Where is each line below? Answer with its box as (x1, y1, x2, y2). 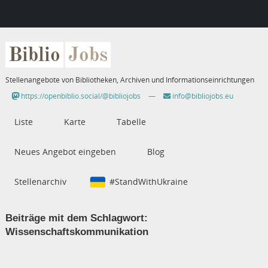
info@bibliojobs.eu (170, 91, 233, 102)
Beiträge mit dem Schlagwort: (5, 212, 148, 224)
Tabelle (116, 116, 146, 128)
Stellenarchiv (14, 176, 66, 188)
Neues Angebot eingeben (14, 146, 116, 158)
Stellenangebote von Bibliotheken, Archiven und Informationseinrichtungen (5, 75, 254, 86)
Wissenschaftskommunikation (5, 226, 148, 237)
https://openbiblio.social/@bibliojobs (19, 91, 141, 102)
